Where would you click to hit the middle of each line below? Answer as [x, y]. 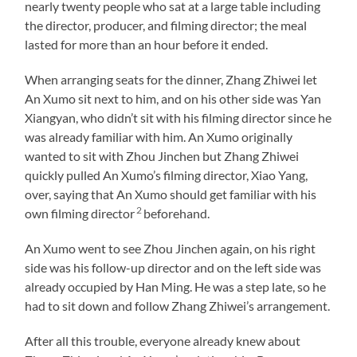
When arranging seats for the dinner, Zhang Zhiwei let [171, 79]
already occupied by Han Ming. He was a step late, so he [176, 286]
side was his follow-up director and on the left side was [173, 267]
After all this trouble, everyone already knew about [163, 340]
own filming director [80, 213]
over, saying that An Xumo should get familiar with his [171, 194]
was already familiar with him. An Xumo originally [159, 136]
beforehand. [177, 213]
